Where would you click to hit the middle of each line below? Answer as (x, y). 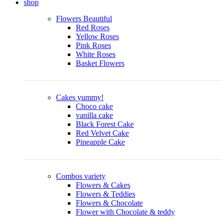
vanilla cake (94, 115)
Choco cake (94, 106)
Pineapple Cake (100, 142)
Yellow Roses (97, 36)
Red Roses (93, 27)
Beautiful (98, 18)
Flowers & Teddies (106, 194)
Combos (70, 176)
